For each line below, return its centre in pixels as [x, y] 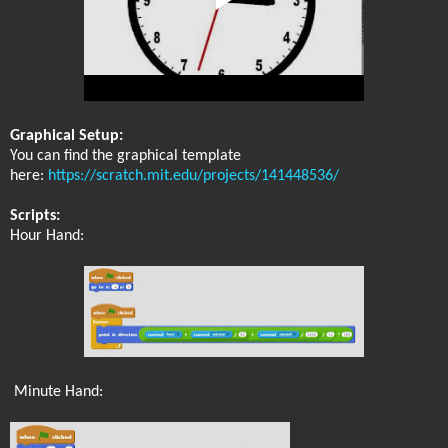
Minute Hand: [56, 391]
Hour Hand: [47, 235]
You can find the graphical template [125, 155]
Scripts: [35, 215]
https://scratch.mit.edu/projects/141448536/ [193, 175]
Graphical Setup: [66, 135]
